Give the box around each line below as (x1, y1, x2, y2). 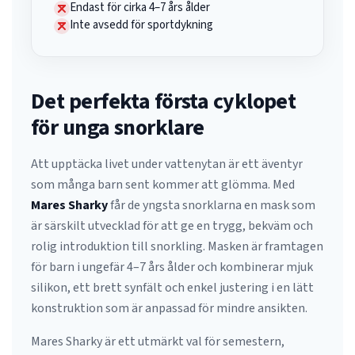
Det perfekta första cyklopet (31, 86, 296, 117)
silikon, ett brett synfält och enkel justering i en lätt (31, 279, 314, 296)
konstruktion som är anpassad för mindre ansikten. (31, 300, 307, 317)
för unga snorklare (31, 112, 204, 143)
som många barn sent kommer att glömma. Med (31, 176, 295, 193)
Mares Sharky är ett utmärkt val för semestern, (31, 333, 284, 350)
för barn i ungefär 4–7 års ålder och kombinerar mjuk (31, 258, 313, 276)
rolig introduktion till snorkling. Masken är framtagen (31, 238, 323, 255)
